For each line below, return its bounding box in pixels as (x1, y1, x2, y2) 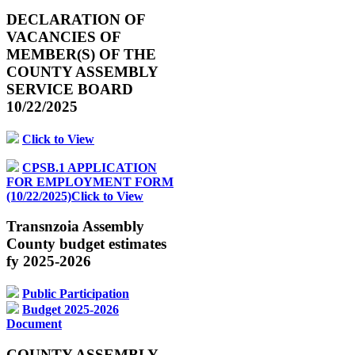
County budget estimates (6, 235, 166, 253)
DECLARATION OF (6, 10, 145, 28)
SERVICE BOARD (6, 80, 133, 97)
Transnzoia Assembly (6, 218, 144, 235)
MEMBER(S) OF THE (6, 45, 156, 63)
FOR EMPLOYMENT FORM (6, 174, 174, 189)
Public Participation (22, 287, 129, 300)
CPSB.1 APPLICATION (22, 160, 157, 174)
